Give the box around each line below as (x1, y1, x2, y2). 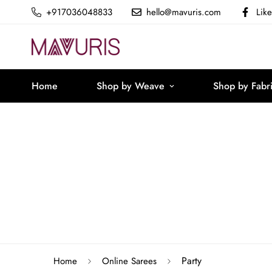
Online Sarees (102, 254, 157, 268)
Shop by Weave (97, 79, 165, 93)
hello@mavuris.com (146, 5, 221, 19)
